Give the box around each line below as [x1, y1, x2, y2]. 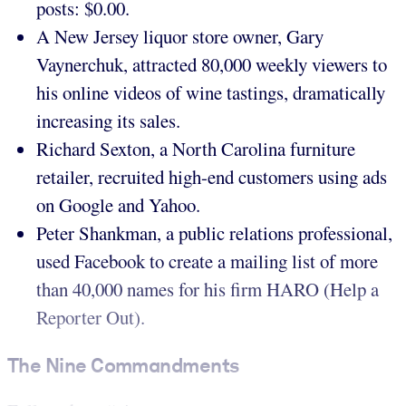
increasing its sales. [36, 108, 180, 134]
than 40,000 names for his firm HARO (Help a [36, 276, 379, 303]
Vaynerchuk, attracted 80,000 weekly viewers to [36, 52, 387, 78]
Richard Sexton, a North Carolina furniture [36, 136, 355, 162]
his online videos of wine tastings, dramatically [36, 80, 385, 106]
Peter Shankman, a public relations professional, [36, 220, 392, 246]
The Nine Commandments [7, 353, 239, 378]
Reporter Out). [36, 304, 145, 331]
